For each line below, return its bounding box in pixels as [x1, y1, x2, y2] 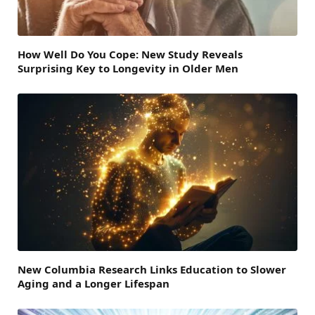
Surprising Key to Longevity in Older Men [18, 61, 238, 76]
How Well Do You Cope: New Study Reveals [18, 47, 243, 62]
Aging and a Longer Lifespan [18, 276, 169, 290]
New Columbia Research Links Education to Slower [18, 262, 286, 276]
